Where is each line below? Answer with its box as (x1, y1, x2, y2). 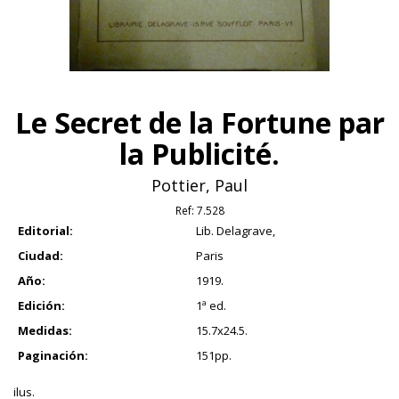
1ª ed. (196, 297, 226, 314)
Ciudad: (18, 248, 63, 265)
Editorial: (18, 223, 73, 240)
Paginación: (18, 347, 88, 364)
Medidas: (18, 322, 72, 339)
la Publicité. (119, 134, 280, 174)
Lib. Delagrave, (196, 223, 275, 240)
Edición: (18, 297, 65, 314)
